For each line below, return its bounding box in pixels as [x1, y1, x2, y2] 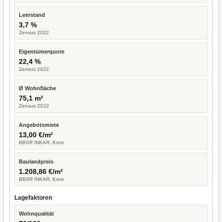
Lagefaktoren [14, 194, 52, 201]
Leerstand [19, 12, 45, 18]
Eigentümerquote [19, 49, 64, 55]
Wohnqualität [19, 211, 54, 217]
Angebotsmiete [19, 122, 59, 128]
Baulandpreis [19, 159, 54, 165]
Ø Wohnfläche [19, 85, 56, 91]
